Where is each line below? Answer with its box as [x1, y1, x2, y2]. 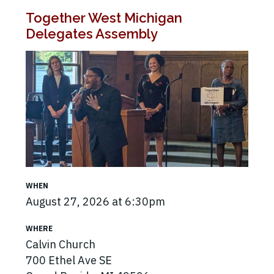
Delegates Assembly [26, 25, 158, 42]
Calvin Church [26, 237, 95, 252]
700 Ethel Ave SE [26, 253, 112, 268]
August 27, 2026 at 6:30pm [26, 194, 165, 209]
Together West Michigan [26, 9, 182, 26]
